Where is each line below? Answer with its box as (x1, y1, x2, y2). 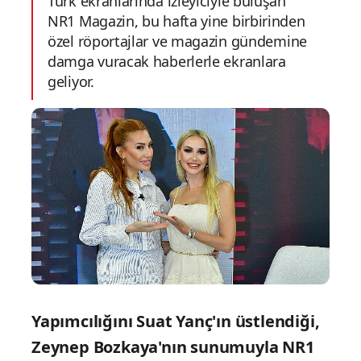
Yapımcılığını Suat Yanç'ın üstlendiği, (31, 310, 320, 333)
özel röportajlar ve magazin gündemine (48, 31, 307, 51)
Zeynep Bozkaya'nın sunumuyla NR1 (31, 336, 314, 359)
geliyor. (48, 72, 94, 91)
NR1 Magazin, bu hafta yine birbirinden (48, 11, 305, 31)
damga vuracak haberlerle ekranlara (48, 52, 286, 71)
